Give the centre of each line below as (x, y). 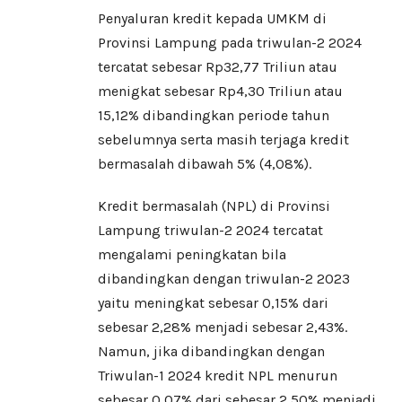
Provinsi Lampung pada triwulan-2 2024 (230, 43)
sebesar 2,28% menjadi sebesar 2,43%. (223, 328)
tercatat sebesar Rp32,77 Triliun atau (218, 67)
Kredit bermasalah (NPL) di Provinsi (214, 206)
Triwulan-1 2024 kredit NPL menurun (218, 376)
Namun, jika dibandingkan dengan (211, 352)
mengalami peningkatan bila (192, 255)
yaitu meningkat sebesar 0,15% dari (213, 303)
